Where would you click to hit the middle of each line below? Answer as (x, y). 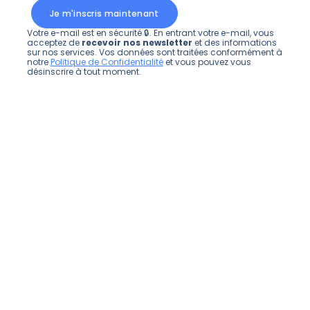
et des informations (234, 42)
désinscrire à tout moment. (84, 71)
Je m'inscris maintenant (104, 13)
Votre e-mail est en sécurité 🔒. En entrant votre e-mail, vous (150, 33)
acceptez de (54, 42)
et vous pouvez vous (207, 62)
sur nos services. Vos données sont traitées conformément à (154, 52)
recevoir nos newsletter (137, 42)
